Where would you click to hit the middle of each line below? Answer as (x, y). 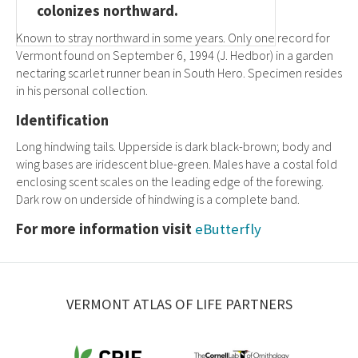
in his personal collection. (82, 90)
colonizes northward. (107, 11)
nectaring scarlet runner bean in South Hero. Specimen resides (179, 73)
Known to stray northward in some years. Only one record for (173, 38)
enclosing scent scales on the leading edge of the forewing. (170, 181)
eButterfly (228, 229)
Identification (62, 120)
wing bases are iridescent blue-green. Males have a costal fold (177, 164)
